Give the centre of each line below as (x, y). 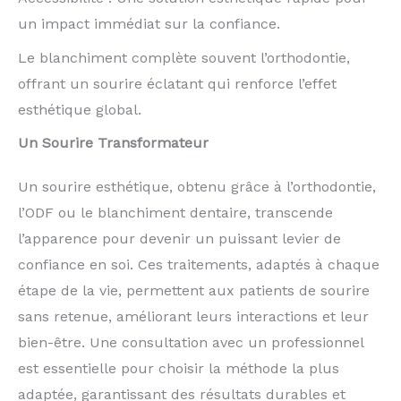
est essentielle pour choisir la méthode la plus (179, 368)
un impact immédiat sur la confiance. (149, 24)
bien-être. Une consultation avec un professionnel (191, 342)
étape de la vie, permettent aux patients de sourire (194, 290)
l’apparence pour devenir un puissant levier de (179, 238)
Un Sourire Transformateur (113, 142)
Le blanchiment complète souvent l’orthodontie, (184, 57)
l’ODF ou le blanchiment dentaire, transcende (175, 212)
